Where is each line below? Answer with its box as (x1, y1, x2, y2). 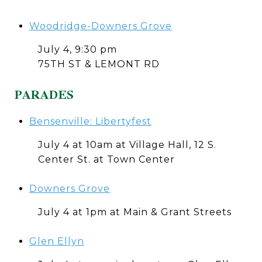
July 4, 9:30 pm (38, 44, 117, 55)
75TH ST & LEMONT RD (38, 58, 160, 70)
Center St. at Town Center (38, 154, 175, 165)
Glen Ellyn (29, 236, 84, 247)
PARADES (15, 86, 74, 105)
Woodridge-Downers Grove (29, 20, 172, 32)
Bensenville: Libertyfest (29, 116, 151, 127)
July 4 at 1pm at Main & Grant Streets (38, 206, 232, 218)
